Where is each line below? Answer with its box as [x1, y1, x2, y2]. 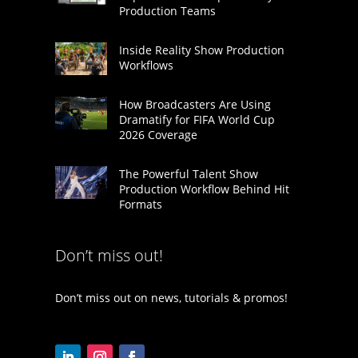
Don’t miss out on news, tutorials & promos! [54, 290, 288, 306]
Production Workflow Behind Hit [118, 181, 289, 197]
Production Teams [118, 3, 216, 19]
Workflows [118, 58, 173, 74]
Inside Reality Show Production [118, 42, 284, 58]
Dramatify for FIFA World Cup [118, 112, 275, 128]
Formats [118, 197, 162, 213]
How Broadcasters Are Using [118, 97, 271, 113]
